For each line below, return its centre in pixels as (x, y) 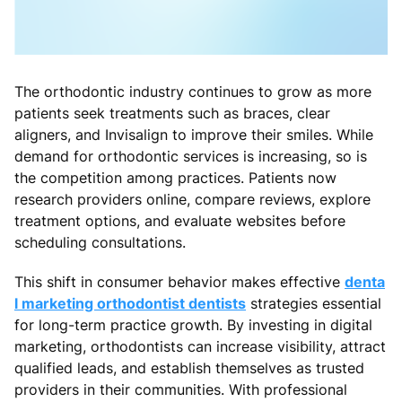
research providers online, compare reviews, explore (192, 199)
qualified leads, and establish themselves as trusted (189, 367)
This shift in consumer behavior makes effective (179, 281)
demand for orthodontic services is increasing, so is (191, 156)
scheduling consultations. (100, 242)
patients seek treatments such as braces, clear (172, 113)
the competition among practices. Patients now (175, 177)
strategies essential (314, 303)
